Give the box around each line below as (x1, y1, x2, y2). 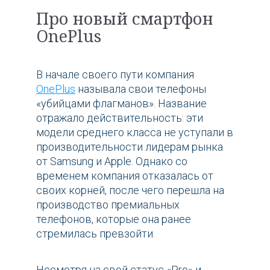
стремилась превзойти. (36, 227, 155, 240)
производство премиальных (36, 198, 180, 211)
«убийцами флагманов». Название (36, 96, 207, 110)
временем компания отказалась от (36, 169, 213, 182)
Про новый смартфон (36, 7, 213, 30)
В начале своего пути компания (36, 67, 194, 81)
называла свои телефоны (75, 82, 206, 95)
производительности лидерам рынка (36, 140, 223, 153)
